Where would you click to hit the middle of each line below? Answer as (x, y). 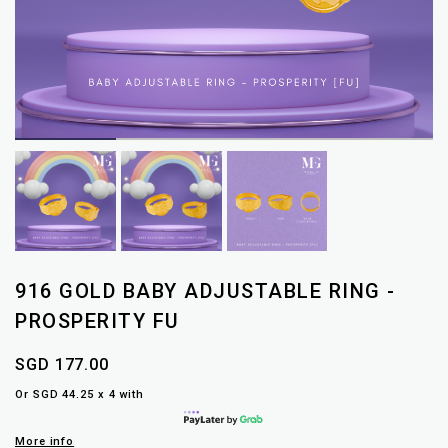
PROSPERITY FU (97, 321)
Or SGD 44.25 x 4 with (79, 395)
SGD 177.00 (62, 365)
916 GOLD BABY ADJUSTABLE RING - (205, 291)
